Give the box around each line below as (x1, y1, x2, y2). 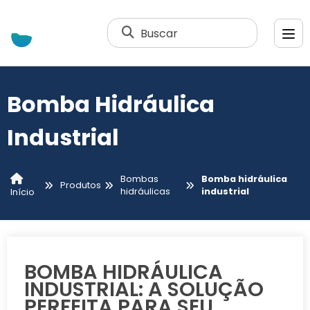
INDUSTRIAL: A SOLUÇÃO (24, 275, 264, 303)
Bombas (120, 173, 158, 185)
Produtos (60, 179, 101, 192)
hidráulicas (120, 185, 170, 198)
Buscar (140, 25, 179, 41)
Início (10, 185, 35, 198)
